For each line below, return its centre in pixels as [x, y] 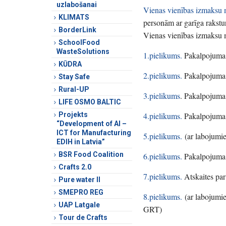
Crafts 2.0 [75, 167]
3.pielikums [162, 95]
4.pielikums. [163, 116]
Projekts [73, 114]
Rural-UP [74, 89]
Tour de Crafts [83, 217]
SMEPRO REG [81, 192]
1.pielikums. [163, 55]
